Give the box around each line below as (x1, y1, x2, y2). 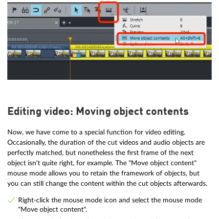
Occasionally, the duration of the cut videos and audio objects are (7, 139, 205, 147)
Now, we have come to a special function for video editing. (7, 129, 185, 136)
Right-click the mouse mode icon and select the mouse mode (18, 196, 202, 204)
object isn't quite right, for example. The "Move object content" (7, 159, 197, 167)
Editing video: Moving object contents (7, 107, 189, 118)
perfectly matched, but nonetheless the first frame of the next (7, 149, 194, 157)
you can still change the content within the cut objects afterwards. (7, 180, 207, 188)
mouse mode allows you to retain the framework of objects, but (7, 170, 199, 177)
